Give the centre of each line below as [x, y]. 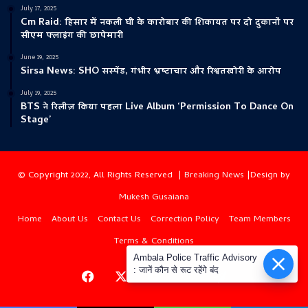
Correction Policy [185, 220]
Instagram [218, 276]
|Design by [267, 176]
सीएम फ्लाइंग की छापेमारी [72, 36]
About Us [69, 220]
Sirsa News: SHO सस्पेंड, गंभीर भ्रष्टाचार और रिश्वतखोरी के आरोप [152, 72]
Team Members [260, 220]
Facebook [119, 276]
